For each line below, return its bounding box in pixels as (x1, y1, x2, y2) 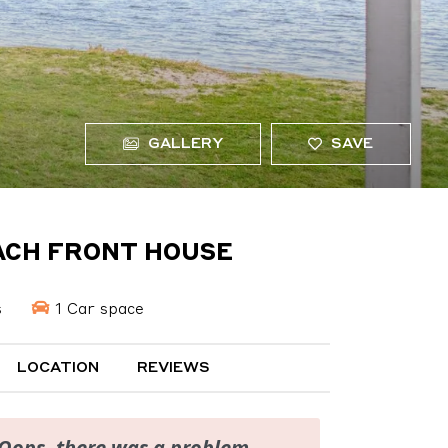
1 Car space (49, 301, 144, 318)
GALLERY (143, 137, 223, 152)
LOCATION (16, 361, 99, 376)
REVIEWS (137, 361, 211, 376)
